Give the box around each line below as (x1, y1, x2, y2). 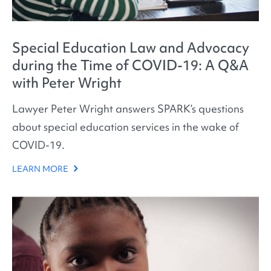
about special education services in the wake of (12, 119, 239, 134)
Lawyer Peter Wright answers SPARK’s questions (12, 101, 244, 116)
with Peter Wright (12, 74, 122, 93)
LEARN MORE (12, 163, 70, 175)
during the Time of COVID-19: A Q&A (12, 56, 249, 75)
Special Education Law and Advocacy (12, 39, 249, 57)
